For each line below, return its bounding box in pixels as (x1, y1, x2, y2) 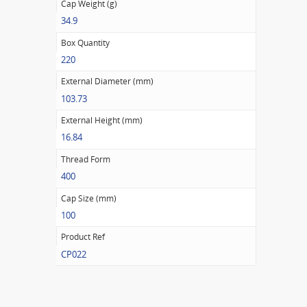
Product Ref (61, 231, 105, 243)
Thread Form (61, 153, 110, 165)
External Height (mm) (61, 114, 143, 127)
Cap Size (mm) (61, 192, 116, 204)
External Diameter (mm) (61, 75, 153, 88)
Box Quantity (61, 36, 110, 49)
